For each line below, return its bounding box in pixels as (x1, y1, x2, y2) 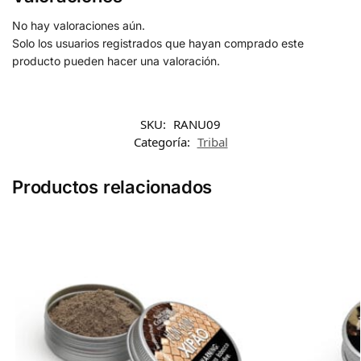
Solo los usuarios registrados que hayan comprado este (12, 35, 304, 50)
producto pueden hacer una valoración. (12, 53, 220, 68)
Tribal (197, 133, 228, 150)
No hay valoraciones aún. (12, 18, 145, 32)
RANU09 (173, 115, 221, 132)
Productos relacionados (12, 176, 213, 197)
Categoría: (133, 133, 193, 150)
